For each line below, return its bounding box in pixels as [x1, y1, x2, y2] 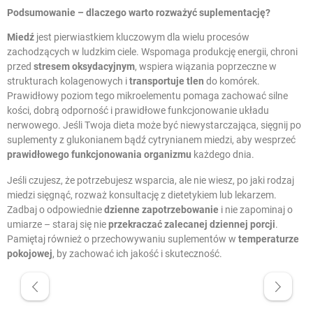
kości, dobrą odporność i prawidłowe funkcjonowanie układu [7, 105, 269, 117]
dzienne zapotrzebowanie [104, 204, 219, 216]
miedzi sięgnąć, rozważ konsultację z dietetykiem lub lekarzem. [7, 189, 277, 201]
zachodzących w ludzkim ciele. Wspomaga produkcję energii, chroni [7, 46, 298, 58]
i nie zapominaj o [219, 204, 293, 216]
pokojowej [7, 248, 52, 260]
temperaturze [238, 233, 299, 245]
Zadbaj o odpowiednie [7, 204, 104, 216]
